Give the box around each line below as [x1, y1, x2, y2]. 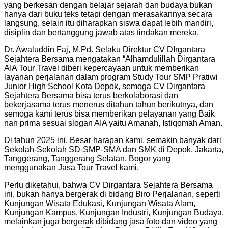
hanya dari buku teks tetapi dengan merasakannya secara [4, 9, 212, 18]
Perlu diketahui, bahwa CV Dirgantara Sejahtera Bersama [4, 180, 213, 189]
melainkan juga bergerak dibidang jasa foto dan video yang [4, 217, 217, 226]
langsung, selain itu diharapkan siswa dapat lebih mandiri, [4, 18, 213, 27]
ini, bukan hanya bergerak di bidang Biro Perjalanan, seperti [4, 189, 220, 198]
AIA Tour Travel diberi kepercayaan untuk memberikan [4, 63, 199, 72]
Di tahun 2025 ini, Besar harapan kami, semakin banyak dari [4, 135, 221, 145]
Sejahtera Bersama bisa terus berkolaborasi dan [4, 91, 178, 100]
